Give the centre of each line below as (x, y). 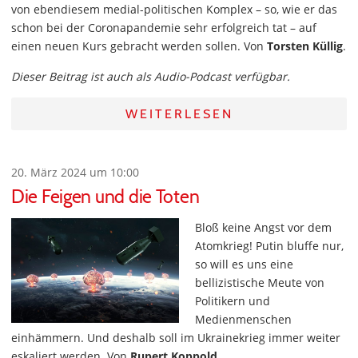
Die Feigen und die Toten (105, 197)
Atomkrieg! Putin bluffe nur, (269, 246)
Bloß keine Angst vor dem (263, 227)
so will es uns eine (244, 264)
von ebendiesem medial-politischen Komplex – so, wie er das (174, 9)
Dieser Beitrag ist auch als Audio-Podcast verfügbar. (151, 76)
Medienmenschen (243, 319)
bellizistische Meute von (260, 282)
